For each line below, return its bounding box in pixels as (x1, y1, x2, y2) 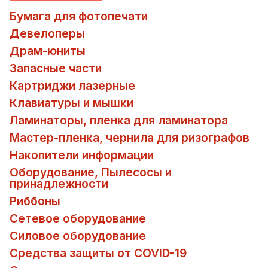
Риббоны (10, 193, 60, 208)
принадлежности (10, 176, 108, 191)
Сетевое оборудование (10, 211, 146, 226)
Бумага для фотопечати (10, 8, 148, 23)
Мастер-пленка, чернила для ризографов (10, 130, 249, 145)
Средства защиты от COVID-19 (10, 245, 187, 260)
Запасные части (10, 60, 102, 75)
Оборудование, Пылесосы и (10, 165, 172, 179)
